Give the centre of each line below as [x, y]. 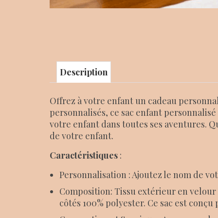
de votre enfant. [82, 136]
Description [84, 72]
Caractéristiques [84, 155]
